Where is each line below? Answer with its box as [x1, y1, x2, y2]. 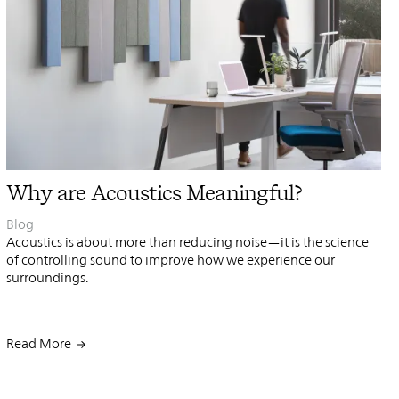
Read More [5, 335, 71, 351]
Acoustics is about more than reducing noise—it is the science [5, 233, 369, 249]
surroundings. [5, 269, 89, 285]
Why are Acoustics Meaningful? [5, 179, 303, 206]
